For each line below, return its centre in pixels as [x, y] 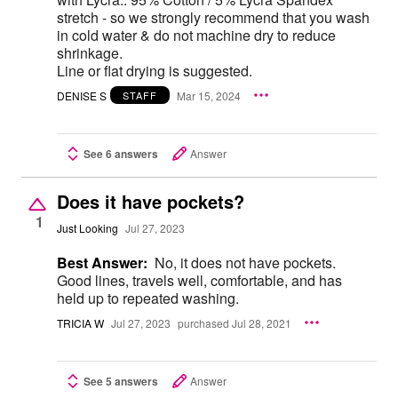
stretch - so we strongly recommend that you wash [213, 18]
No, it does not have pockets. [245, 263]
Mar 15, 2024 [209, 95]
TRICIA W [80, 322]
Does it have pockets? [151, 202]
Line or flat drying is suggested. [155, 71]
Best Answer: [102, 263]
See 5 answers [121, 381]
